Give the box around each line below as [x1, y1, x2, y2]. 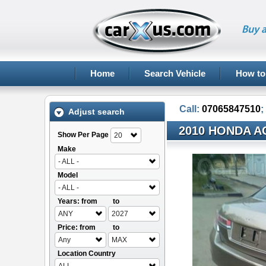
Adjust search [68, 107, 125, 116]
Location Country [58, 249, 116, 258]
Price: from [58, 223, 96, 232]
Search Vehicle [144, 68, 205, 78]
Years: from [58, 197, 97, 205]
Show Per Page [58, 130, 109, 139]
